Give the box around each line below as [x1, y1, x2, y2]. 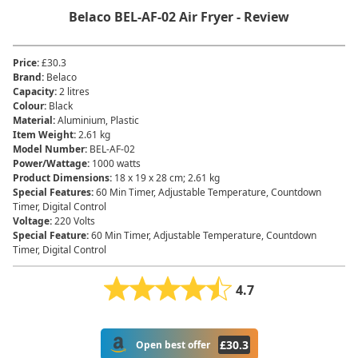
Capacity [13, 85, 54, 98]
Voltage [13, 214, 50, 228]
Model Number [13, 142, 85, 156]
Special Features [13, 185, 91, 199]
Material [13, 113, 53, 127]
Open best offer [135, 337, 210, 352]
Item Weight [13, 128, 74, 141]
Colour [13, 99, 44, 113]
